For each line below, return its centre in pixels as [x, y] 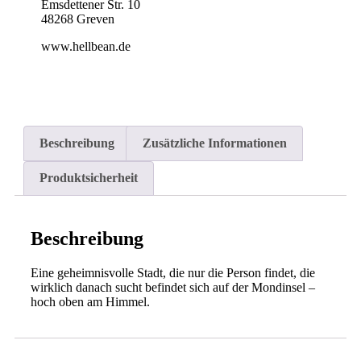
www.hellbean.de [86, 47]
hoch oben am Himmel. [90, 301]
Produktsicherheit [89, 178]
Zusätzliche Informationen [214, 143]
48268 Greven [78, 19]
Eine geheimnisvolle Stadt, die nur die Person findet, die [173, 272]
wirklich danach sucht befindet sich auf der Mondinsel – [173, 287]
